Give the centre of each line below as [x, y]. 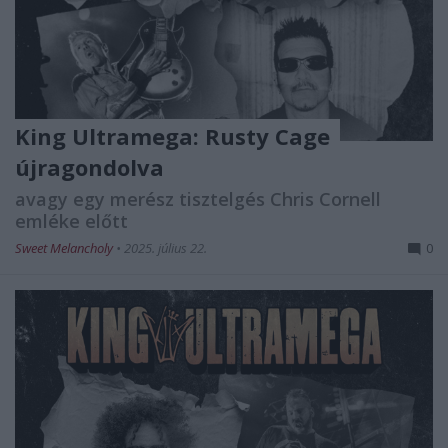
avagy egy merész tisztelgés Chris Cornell [198, 198]
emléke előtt [71, 220]
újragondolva [89, 166]
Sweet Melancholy [65, 247]
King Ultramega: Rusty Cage [172, 135]
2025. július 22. [165, 247]
